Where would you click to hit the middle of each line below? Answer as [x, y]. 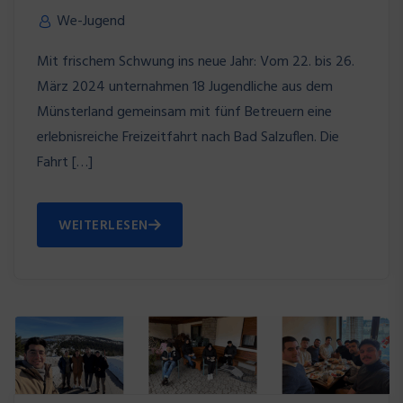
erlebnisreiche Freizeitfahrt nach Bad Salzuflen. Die [188, 137]
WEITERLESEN [103, 225]
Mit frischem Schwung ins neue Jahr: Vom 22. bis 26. [196, 62]
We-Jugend [91, 21]
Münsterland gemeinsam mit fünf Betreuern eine [184, 112]
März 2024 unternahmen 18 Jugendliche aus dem [185, 87]
